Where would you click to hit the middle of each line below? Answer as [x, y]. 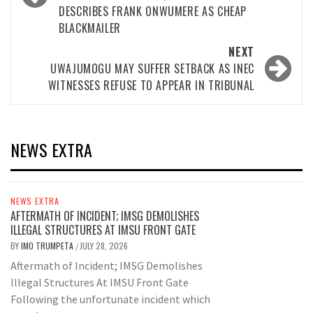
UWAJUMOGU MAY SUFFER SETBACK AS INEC [152, 69]
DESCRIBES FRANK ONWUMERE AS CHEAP [153, 12]
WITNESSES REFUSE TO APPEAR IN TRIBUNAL [151, 86]
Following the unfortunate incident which [110, 299]
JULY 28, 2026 [104, 246]
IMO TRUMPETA [48, 246]
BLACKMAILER [90, 28]
